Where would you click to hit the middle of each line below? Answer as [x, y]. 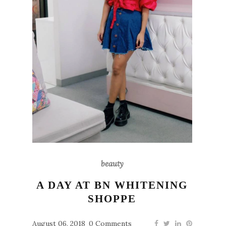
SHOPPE [112, 199]
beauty [112, 163]
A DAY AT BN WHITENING [112, 185]
